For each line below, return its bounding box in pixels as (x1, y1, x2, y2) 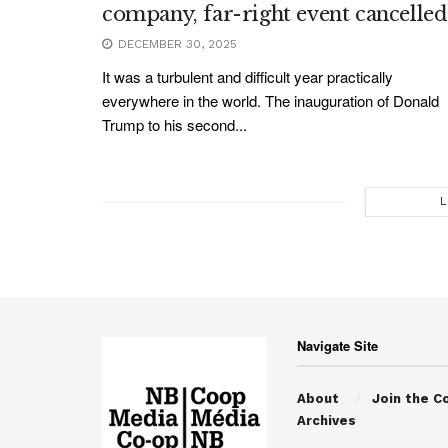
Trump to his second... (102, 114, 247, 136)
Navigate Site (297, 336, 378, 356)
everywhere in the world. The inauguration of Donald (102, 90, 439, 112)
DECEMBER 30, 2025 (114, 37, 237, 52)
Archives (297, 413, 356, 429)
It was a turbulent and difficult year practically (102, 66, 393, 88)
